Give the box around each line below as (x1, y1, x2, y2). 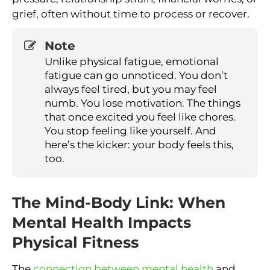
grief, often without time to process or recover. (12, 7, 250, 20)
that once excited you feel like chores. (45, 110, 236, 123)
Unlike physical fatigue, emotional (45, 55, 219, 67)
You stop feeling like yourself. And (45, 124, 216, 137)
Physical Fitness (12, 233, 139, 252)
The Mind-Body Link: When (12, 193, 225, 212)
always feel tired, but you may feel (45, 83, 217, 95)
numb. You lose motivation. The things (45, 96, 240, 109)
